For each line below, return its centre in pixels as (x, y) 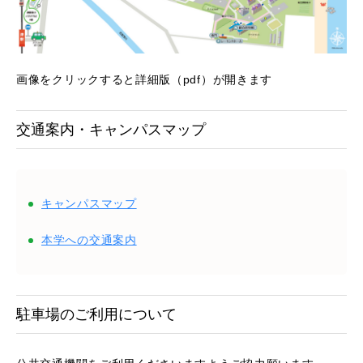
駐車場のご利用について (96, 315)
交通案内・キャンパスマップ (111, 130)
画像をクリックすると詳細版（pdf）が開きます (145, 80)
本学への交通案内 (89, 240)
